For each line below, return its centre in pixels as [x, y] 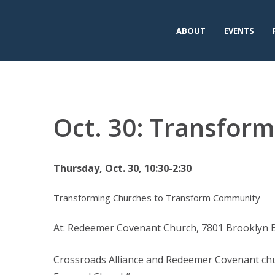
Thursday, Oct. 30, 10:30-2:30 [122, 168]
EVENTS [239, 30]
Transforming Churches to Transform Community [157, 198]
